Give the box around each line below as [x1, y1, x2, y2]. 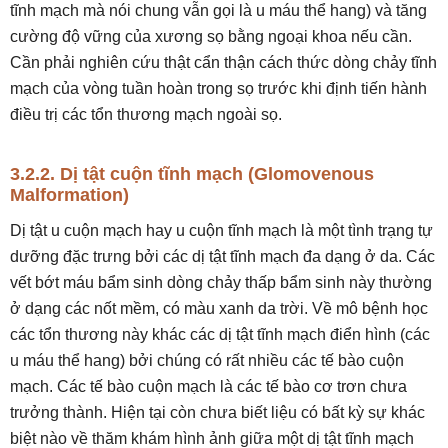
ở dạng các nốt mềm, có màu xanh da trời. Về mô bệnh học [10, 300, 428, 317]
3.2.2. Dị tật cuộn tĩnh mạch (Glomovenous [10, 164, 374, 184]
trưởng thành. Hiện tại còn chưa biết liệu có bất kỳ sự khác [10, 404, 425, 421]
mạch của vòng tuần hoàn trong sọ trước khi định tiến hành [10, 80, 427, 97]
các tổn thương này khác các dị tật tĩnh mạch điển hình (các [10, 326, 430, 343]
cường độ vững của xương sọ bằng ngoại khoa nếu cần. [10, 28, 412, 45]
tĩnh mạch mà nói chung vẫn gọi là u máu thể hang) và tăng [10, 2, 427, 19]
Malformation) [10, 185, 129, 205]
